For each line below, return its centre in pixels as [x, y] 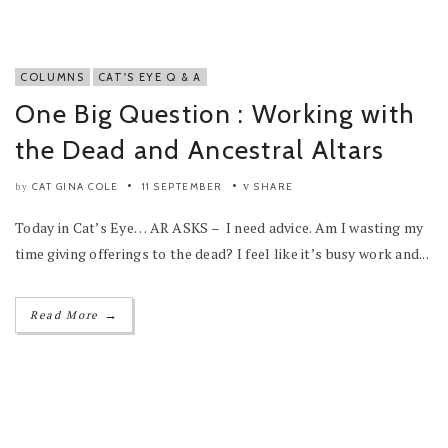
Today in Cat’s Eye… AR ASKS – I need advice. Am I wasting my [219, 227]
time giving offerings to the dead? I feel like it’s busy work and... [222, 253]
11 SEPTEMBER [182, 186]
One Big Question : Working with [215, 113]
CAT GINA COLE [74, 186]
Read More [67, 314]
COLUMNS [52, 76]
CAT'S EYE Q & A [149, 76]
